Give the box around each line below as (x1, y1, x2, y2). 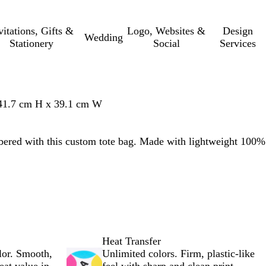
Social (153, 37, 180, 49)
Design (223, 25, 254, 37)
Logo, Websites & (127, 25, 206, 37)
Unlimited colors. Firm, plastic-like (102, 248, 255, 259)
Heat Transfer (102, 235, 161, 247)
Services (220, 37, 256, 49)
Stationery (9, 37, 53, 49)
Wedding (84, 31, 123, 43)
